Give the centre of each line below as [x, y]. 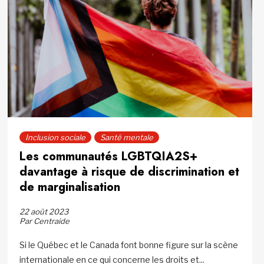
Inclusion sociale [56, 138]
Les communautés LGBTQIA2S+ [109, 157]
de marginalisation [70, 187]
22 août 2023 [44, 212]
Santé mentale [127, 138]
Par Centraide [45, 221]
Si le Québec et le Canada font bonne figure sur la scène [129, 245]
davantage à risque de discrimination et [130, 172]
